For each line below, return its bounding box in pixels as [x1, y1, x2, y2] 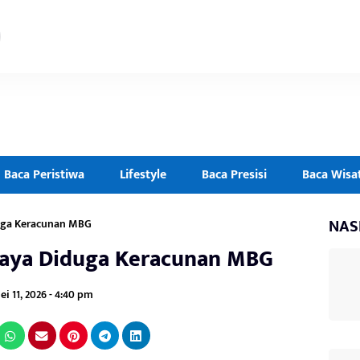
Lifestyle [120, 164, 166, 186]
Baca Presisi [202, 164, 267, 186]
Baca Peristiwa [4, 164, 84, 186]
